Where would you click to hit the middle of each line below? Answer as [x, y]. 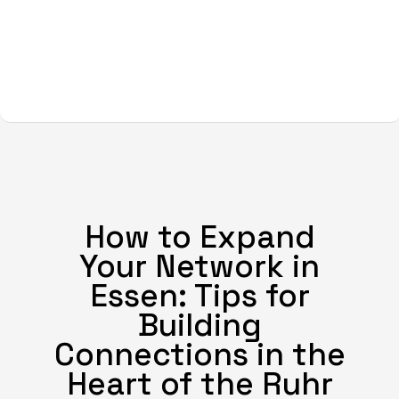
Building [199, 326]
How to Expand [199, 237]
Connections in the [199, 355]
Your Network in [199, 267]
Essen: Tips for [199, 296]
